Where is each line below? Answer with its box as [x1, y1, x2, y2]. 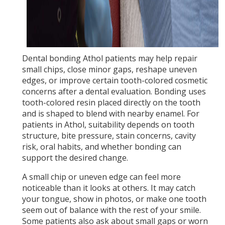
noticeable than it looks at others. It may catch [22, 182, 195, 194]
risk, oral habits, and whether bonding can [22, 141, 181, 153]
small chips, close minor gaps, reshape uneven [22, 64, 197, 75]
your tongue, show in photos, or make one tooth [22, 193, 206, 205]
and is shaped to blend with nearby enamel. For [22, 108, 199, 120]
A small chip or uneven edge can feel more [22, 171, 181, 183]
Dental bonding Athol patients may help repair [22, 53, 197, 64]
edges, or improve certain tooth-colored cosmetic [22, 75, 207, 86]
